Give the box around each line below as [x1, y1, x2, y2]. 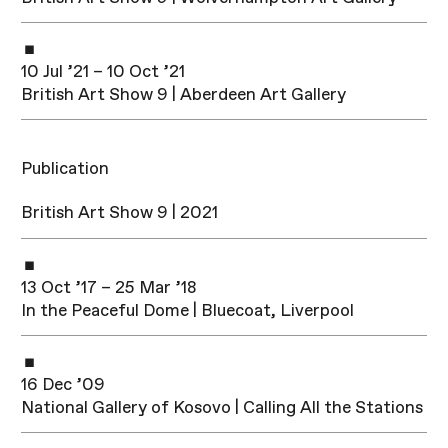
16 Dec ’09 [21, 373, 106, 395]
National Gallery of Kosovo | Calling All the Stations [21, 396, 424, 418]
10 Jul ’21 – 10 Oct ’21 [21, 60, 186, 82]
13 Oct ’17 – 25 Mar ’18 [21, 276, 198, 298]
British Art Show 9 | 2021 [21, 202, 219, 224]
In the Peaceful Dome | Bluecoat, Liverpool [21, 299, 355, 321]
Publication [21, 158, 110, 180]
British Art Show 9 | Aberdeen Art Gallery [21, 83, 347, 105]
